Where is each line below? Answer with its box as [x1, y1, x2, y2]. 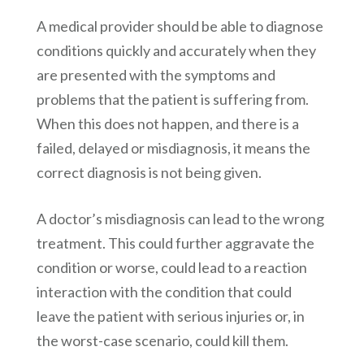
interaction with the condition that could [36, 283, 292, 301]
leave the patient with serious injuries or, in [36, 307, 305, 326]
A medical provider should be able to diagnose [36, 17, 323, 36]
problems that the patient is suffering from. [36, 90, 309, 109]
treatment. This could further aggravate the [36, 234, 314, 253]
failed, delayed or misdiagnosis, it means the [36, 139, 310, 158]
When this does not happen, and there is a [36, 115, 299, 133]
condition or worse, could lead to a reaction [36, 258, 307, 277]
